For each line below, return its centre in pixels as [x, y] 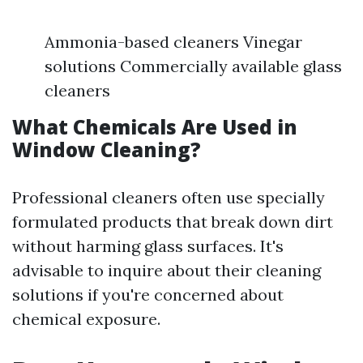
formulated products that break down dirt [173, 222]
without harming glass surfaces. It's [148, 246]
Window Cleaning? [107, 149]
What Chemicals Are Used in [155, 127]
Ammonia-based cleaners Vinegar [173, 42]
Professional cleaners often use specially [169, 197]
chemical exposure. [86, 319]
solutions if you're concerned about [148, 295]
